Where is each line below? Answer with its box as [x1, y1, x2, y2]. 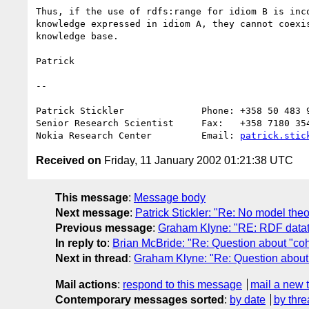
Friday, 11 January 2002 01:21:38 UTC [101, 154, 293, 166]
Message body [134, 191, 206, 203]
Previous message [55, 221, 152, 234]
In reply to [55, 237, 107, 249]
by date [230, 293, 266, 306]
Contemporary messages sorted [55, 293, 224, 306]
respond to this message [123, 278, 242, 290]
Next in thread [55, 252, 128, 264]
